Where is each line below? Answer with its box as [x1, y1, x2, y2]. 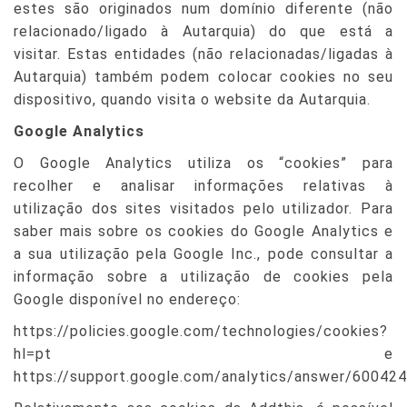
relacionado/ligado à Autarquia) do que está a [14, 23, 393, 40]
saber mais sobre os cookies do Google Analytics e [14, 223, 393, 240]
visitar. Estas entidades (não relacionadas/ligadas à [14, 45, 393, 63]
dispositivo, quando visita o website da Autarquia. [14, 91, 371, 108]
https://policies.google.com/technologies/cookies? [14, 323, 388, 340]
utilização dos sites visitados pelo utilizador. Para [14, 200, 393, 217]
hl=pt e [14, 345, 393, 362]
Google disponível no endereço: [14, 291, 241, 308]
